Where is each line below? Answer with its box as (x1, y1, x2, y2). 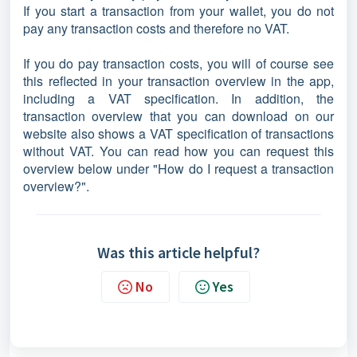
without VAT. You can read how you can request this (23, 142, 334, 160)
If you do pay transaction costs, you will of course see (23, 54, 334, 73)
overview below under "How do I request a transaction (23, 159, 334, 178)
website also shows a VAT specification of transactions (23, 124, 334, 143)
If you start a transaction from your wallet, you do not (23, 2, 334, 20)
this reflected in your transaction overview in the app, (23, 72, 334, 90)
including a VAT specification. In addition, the (23, 89, 334, 108)
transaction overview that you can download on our (23, 107, 334, 125)
